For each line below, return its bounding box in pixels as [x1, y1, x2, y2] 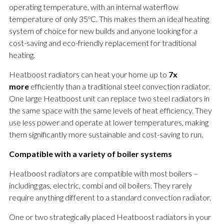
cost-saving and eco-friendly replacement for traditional [8, 38, 196, 48]
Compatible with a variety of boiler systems [8, 149, 172, 159]
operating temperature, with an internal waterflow [8, 2, 178, 12]
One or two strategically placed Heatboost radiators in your [8, 212, 211, 222]
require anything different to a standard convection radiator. [8, 192, 211, 202]
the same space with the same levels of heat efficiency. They [8, 105, 212, 115]
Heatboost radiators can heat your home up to [8, 69, 168, 79]
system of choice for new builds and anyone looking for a [8, 26, 197, 36]
